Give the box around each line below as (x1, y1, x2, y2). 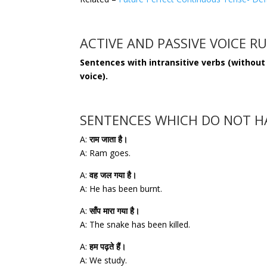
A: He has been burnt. (80, 182, 163, 194)
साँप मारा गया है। (87, 204, 140, 216)
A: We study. (80, 254, 128, 266)
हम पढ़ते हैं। (87, 240, 126, 252)
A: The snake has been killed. (80, 218, 191, 230)
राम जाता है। (87, 133, 128, 145)
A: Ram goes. (80, 147, 131, 159)
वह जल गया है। (89, 169, 137, 181)
